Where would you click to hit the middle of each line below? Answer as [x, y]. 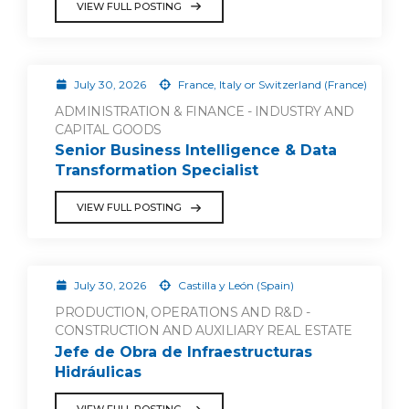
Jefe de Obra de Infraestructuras [184, 352]
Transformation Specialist [157, 171]
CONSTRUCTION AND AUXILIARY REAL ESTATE [203, 331]
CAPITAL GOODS [108, 129]
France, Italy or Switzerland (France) [271, 84]
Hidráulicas [98, 372]
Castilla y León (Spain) [234, 286]
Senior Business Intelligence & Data [196, 151]
